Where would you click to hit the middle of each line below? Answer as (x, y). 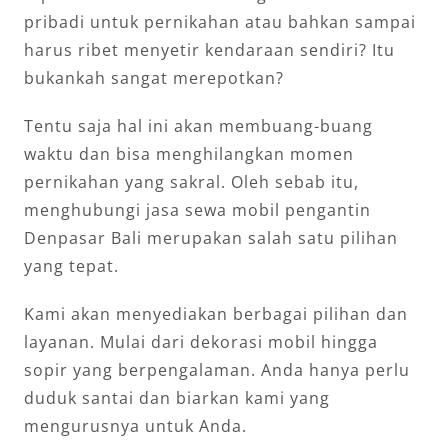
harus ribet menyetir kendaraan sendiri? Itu (209, 49)
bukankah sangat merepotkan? (154, 77)
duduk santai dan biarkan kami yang (177, 397)
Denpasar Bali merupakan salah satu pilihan (211, 237)
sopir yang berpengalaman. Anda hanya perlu (217, 369)
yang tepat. (71, 265)
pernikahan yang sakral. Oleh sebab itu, (191, 181)
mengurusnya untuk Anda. (135, 425)
